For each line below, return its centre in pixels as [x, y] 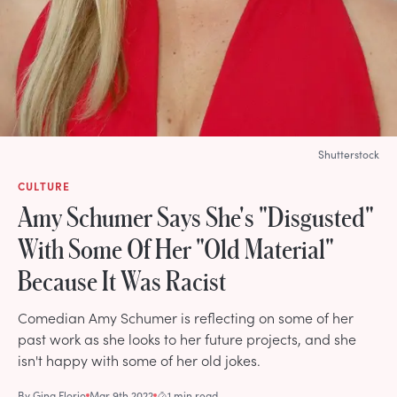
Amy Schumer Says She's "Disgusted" [196, 216]
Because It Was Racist [122, 280]
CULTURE [44, 186]
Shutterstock [349, 154]
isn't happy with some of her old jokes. [139, 359]
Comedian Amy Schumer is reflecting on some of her [186, 317]
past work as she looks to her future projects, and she [187, 338]
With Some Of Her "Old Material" [176, 248]
